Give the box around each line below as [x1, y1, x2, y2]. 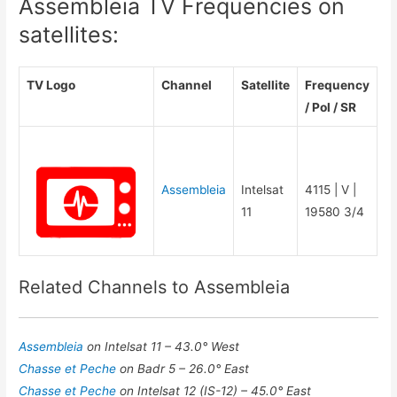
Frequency [305, 78, 370, 93]
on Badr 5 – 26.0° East [120, 362, 250, 377]
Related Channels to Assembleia [19, 276, 291, 298]
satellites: [19, 21, 120, 49]
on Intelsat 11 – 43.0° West [87, 339, 240, 354]
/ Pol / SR [305, 100, 357, 115]
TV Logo [27, 78, 76, 93]
